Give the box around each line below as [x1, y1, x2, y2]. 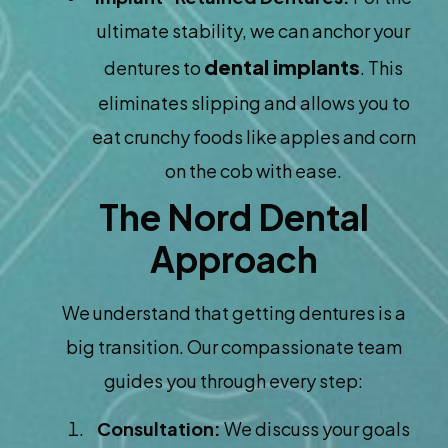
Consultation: [97, 417, 221, 441]
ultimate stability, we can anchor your [97, 19, 410, 43]
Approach [149, 237, 318, 282]
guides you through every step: [104, 369, 363, 393]
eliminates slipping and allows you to [97, 91, 410, 115]
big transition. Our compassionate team [65, 335, 402, 359]
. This [360, 56, 403, 80]
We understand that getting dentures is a [61, 301, 406, 325]
